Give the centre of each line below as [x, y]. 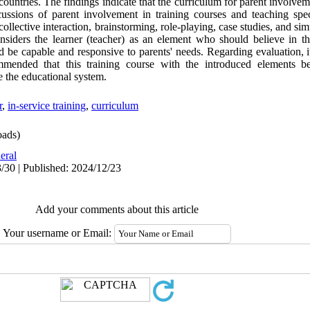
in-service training [47, 106]
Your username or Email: [58, 233]
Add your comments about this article [117, 209]
